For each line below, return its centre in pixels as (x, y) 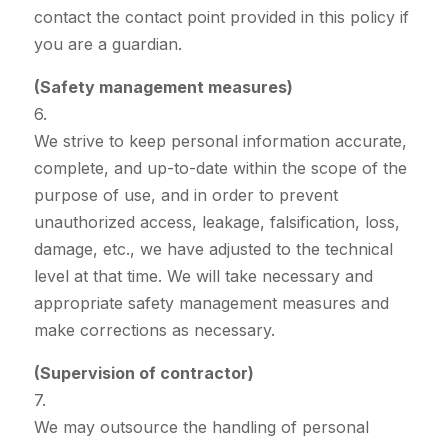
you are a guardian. (107, 44)
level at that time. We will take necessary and (203, 276)
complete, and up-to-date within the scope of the (220, 168)
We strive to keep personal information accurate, (220, 141)
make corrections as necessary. (154, 330)
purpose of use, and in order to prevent (185, 195)
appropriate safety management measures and (211, 303)
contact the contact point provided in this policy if (221, 17)
